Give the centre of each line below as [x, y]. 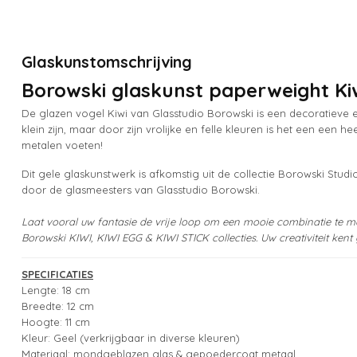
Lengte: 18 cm [56, 290]
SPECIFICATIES [57, 275]
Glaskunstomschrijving [107, 62]
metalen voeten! [62, 145]
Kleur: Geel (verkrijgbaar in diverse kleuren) [131, 338]
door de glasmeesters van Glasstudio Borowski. [141, 189]
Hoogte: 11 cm [56, 322]
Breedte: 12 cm [58, 306]
